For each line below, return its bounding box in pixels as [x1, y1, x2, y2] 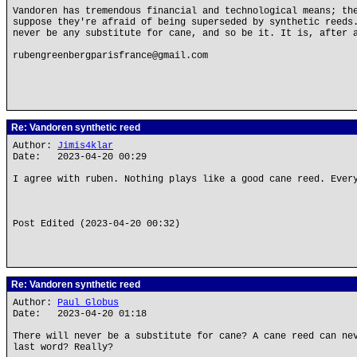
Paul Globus [57, 297, 119, 308]
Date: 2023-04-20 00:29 [13, 151, 147, 163]
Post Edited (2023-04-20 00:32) [13, 218, 180, 229]
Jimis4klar [57, 140, 113, 151]
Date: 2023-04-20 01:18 [13, 308, 147, 320]
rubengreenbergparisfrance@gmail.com [13, 50, 208, 61]
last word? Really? [13, 342, 113, 353]
